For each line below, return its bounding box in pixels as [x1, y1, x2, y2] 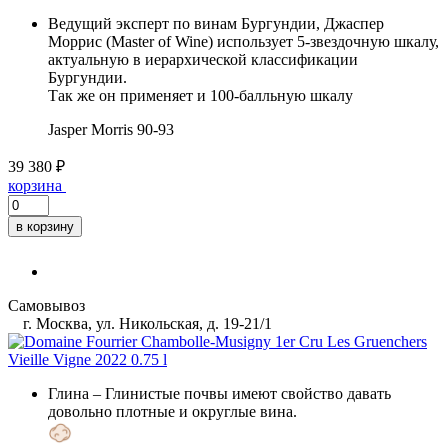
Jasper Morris [48, 120, 133, 138]
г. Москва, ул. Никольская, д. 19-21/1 [19, 314, 272, 332]
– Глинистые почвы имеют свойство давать [89, 384, 391, 402]
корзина [8, 176, 62, 194]
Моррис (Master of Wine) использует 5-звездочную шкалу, [48, 32, 439, 50]
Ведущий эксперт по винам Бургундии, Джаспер [48, 14, 384, 32]
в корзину [16, 218, 74, 234]
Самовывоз [8, 296, 85, 314]
